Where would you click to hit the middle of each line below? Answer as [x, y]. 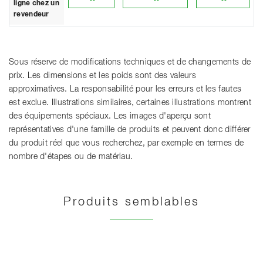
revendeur [31, 15]
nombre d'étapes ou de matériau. [71, 157]
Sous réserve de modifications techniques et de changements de [130, 63]
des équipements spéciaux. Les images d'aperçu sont [110, 117]
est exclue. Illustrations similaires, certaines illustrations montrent [130, 103]
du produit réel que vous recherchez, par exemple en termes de [127, 144]
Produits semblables [131, 202]
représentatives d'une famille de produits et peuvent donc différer [130, 130]
